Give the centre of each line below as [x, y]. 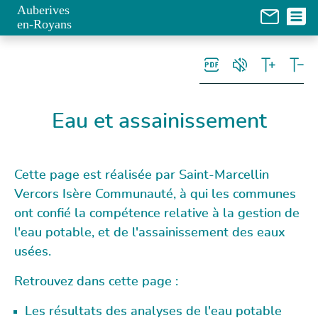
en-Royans [44, 24]
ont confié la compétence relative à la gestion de [157, 214]
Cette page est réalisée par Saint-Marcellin [142, 175]
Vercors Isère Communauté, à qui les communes [155, 194]
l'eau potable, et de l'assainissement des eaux [150, 233]
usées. [33, 252]
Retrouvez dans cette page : [96, 282]
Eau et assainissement [159, 121]
